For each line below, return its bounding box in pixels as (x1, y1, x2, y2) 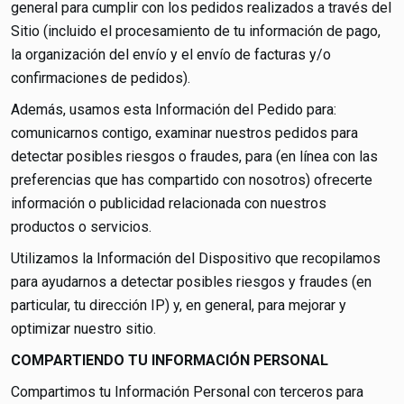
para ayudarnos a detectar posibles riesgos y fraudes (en (11, 273, 372, 290)
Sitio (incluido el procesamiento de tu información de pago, (11, 23, 381, 40)
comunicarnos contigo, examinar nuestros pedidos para (11, 124, 358, 142)
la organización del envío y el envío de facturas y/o (11, 46, 331, 63)
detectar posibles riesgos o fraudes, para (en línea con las (11, 148, 378, 165)
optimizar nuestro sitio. (11, 320, 156, 337)
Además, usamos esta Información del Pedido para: (11, 101, 336, 118)
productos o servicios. (11, 218, 151, 235)
